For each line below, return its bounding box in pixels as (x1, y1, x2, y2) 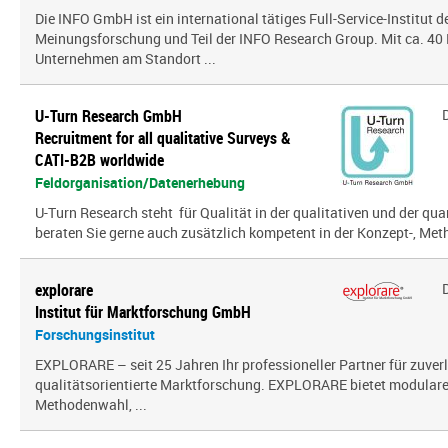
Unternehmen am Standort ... (35, 49, 216, 68)
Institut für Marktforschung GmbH (35, 301, 251, 323)
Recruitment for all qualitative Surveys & (35, 127, 291, 149)
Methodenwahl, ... (35, 395, 147, 414)
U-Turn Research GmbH (35, 105, 182, 127)
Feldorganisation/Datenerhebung (35, 173, 245, 192)
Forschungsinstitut (35, 325, 155, 344)
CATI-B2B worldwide (35, 149, 164, 171)
